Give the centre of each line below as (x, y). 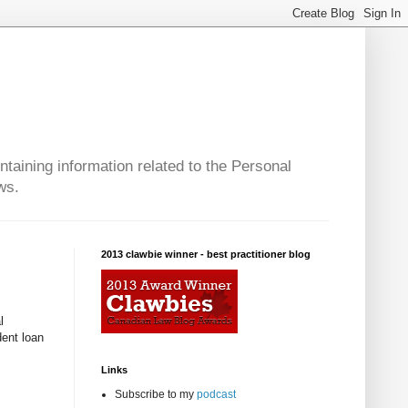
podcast (216, 395)
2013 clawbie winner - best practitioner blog (206, 255)
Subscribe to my (156, 395)
